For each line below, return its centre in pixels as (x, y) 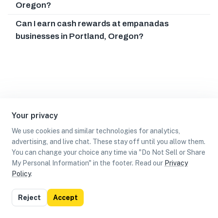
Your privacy (35, 116)
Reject (29, 198)
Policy (21, 174)
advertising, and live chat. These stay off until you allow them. (109, 142)
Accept (65, 198)
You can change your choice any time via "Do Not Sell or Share (109, 152)
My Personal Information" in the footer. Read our (87, 163)
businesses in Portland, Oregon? (80, 36)
